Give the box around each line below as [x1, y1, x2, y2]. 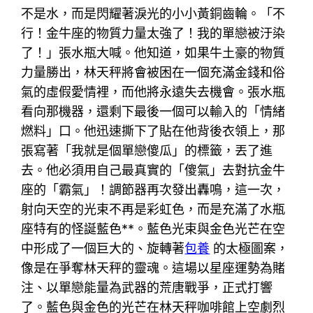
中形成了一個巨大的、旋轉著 [21, 240, 185, 256]
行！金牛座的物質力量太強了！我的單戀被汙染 [21, 25, 286, 41]
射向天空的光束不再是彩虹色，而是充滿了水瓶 [21, 201, 286, 217]
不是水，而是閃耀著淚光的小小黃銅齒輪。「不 [21, 6, 286, 21]
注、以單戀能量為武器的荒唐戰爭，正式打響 [21, 279, 273, 295]
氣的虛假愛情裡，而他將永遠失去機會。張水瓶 [21, 84, 286, 99]
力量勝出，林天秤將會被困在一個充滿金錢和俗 [21, 64, 286, 80]
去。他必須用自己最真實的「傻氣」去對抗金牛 [21, 162, 286, 177]
